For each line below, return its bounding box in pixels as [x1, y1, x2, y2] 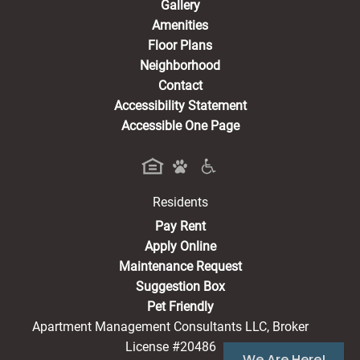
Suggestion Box [135, 279, 225, 295]
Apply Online [144, 239, 216, 255]
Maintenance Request [118, 259, 242, 275]
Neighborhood [140, 57, 220, 73]
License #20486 [125, 339, 216, 355]
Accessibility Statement [113, 97, 247, 113]
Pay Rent [154, 219, 206, 235]
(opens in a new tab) [204, 215, 321, 231]
